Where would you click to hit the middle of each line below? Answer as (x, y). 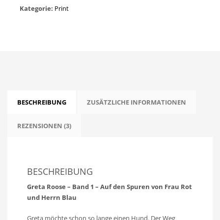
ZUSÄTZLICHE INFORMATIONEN (137, 102)
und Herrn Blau (52, 197)
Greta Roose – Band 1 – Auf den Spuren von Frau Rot (110, 186)
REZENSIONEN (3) (44, 125)
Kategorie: (37, 8)
